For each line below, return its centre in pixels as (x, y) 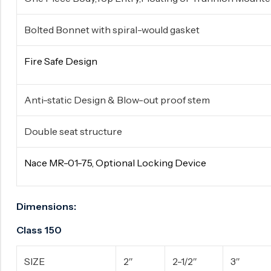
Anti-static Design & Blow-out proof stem (117, 100)
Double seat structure (73, 132)
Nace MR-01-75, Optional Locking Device (115, 163)
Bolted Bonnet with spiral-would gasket (112, 30)
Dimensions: (46, 207)
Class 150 (39, 230)
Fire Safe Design (61, 61)
